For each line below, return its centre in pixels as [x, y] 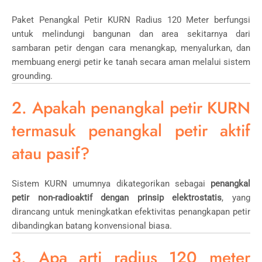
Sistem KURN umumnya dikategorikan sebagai [111, 183]
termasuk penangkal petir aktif [131, 130]
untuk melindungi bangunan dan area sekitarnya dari [131, 34]
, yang [236, 197]
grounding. [32, 76]
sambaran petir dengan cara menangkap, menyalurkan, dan [131, 48]
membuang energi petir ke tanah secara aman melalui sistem [131, 62]
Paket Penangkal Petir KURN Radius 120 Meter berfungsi [131, 20]
